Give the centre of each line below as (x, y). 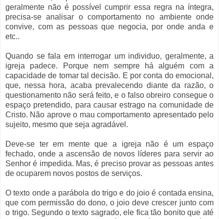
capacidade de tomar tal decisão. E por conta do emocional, (109, 76)
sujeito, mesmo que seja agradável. (67, 125)
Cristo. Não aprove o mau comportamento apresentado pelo (109, 115)
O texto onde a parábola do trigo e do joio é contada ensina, (109, 193)
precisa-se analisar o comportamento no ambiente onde (109, 17)
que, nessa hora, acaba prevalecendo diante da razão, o (109, 86)
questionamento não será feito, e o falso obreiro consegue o (109, 95)
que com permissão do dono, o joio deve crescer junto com (109, 203)
